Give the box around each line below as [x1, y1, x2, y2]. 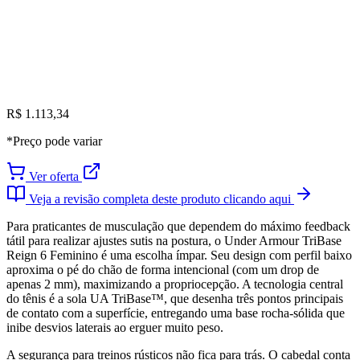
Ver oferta [26, 170, 82, 184]
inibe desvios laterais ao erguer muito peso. [6, 321, 223, 335]
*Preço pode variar [6, 134, 102, 149]
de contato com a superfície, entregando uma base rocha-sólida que [6, 306, 345, 321]
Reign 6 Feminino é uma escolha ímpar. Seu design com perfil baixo [6, 248, 352, 263]
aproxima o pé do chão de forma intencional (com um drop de [6, 263, 319, 277]
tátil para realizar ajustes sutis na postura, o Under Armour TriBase [6, 234, 342, 248]
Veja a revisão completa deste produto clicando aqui [26, 192, 294, 207]
